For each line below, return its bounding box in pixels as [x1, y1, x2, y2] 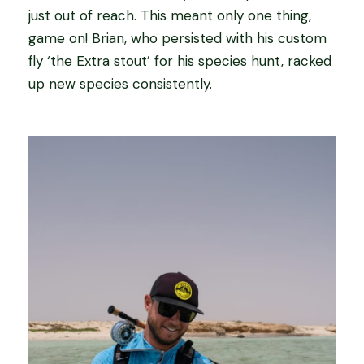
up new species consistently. [28, 75, 212, 93]
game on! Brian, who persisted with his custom [28, 29, 327, 48]
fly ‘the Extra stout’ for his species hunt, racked [28, 52, 331, 71]
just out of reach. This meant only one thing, [28, 6, 311, 25]
